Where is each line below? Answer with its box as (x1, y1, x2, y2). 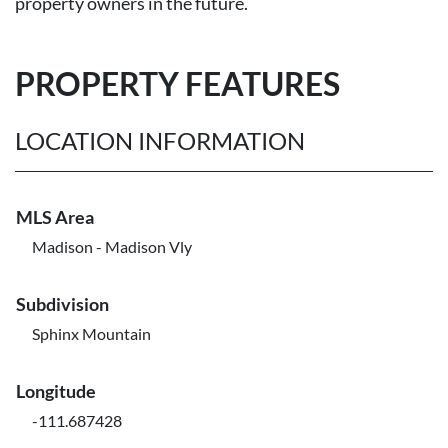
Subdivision (16, 293, 109, 315)
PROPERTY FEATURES (15, 64, 340, 103)
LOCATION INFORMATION (15, 126, 305, 155)
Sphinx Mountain (32, 324, 151, 343)
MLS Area (16, 206, 94, 228)
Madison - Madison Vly (32, 237, 192, 256)
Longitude (16, 380, 96, 402)
